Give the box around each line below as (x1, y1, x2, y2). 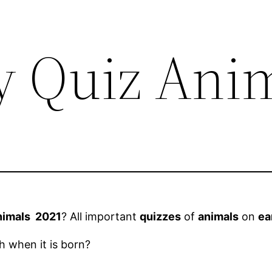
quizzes (140, 210, 182, 223)
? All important (61, 210, 140, 223)
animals (198, 210, 239, 223)
